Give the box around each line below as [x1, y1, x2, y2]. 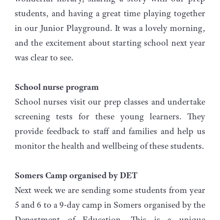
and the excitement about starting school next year [15, 37, 205, 48]
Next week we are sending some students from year [15, 184, 205, 195]
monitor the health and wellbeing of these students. [15, 140, 204, 151]
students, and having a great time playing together [15, 7, 205, 19]
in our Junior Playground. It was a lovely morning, [15, 22, 205, 33]
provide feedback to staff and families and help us [15, 125, 205, 137]
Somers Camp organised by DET [15, 169, 137, 181]
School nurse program [15, 81, 99, 92]
